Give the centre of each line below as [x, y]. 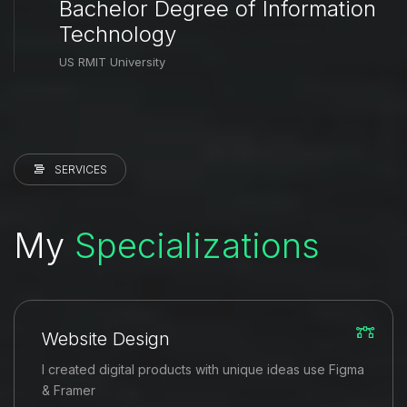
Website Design [106, 339]
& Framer [69, 391]
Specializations [197, 246]
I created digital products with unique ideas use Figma [203, 370]
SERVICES [81, 169]
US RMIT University [112, 62]
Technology [118, 35]
